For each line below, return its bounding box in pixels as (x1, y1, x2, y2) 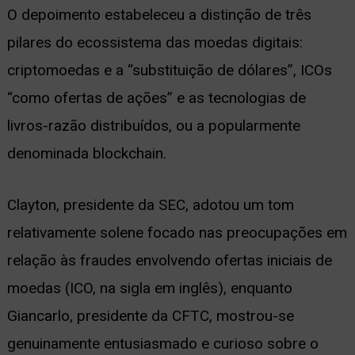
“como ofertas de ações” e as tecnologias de (6, 89, 306, 108)
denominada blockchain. (6, 144, 166, 163)
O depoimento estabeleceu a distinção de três (6, 6, 311, 25)
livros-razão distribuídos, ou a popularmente (6, 116, 300, 136)
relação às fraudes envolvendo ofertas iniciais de (6, 251, 332, 270)
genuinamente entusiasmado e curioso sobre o (6, 334, 319, 353)
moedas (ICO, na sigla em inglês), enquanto (6, 279, 292, 298)
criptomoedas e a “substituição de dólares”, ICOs (6, 61, 332, 80)
